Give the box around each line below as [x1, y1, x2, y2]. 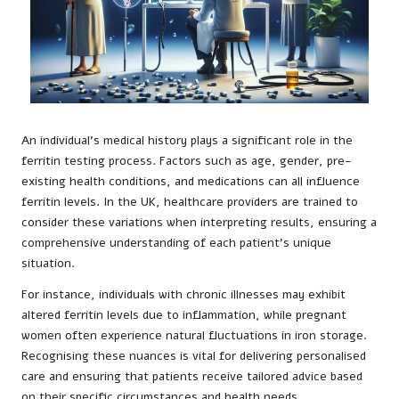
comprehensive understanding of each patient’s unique [21, 233, 331, 251]
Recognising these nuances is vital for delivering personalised [21, 346, 366, 364]
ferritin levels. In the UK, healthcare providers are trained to [21, 192, 358, 210]
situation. [21, 254, 75, 272]
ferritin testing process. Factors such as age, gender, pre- [21, 151, 352, 169]
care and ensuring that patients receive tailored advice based [21, 367, 362, 385]
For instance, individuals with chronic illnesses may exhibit [21, 285, 346, 303]
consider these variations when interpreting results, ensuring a [21, 213, 377, 231]
